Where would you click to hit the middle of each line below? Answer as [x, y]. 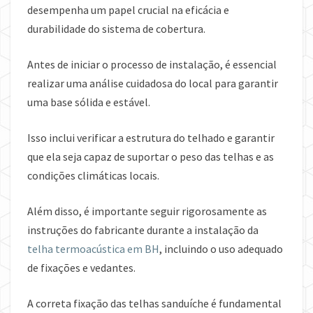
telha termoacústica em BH [93, 249]
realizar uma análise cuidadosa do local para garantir [153, 83]
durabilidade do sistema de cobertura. [117, 29]
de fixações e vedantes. [82, 268]
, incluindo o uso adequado [221, 249]
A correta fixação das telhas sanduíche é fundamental [154, 304]
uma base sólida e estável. [89, 102]
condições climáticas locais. [93, 176]
